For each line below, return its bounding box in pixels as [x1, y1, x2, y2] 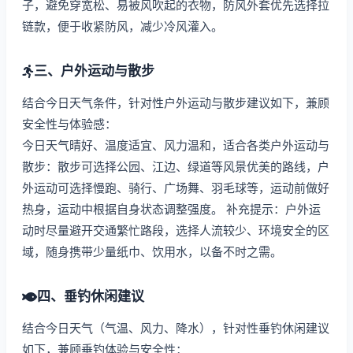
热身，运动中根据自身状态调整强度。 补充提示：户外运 [22, 202, 321, 217]
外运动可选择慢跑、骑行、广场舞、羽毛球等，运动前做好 [22, 180, 329, 195]
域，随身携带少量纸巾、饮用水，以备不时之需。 [22, 244, 282, 259]
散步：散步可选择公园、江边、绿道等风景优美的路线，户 [22, 159, 329, 174]
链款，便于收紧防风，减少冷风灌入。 [22, 19, 223, 34]
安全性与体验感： [22, 117, 117, 132]
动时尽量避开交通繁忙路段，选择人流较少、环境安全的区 [22, 223, 329, 238]
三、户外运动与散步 [34, 63, 154, 79]
